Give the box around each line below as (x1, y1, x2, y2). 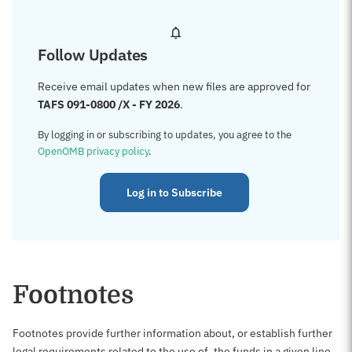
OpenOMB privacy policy (38, 145, 148, 158)
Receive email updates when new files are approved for (38, 79, 310, 93)
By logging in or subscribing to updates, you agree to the (38, 128, 291, 141)
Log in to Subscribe (126, 185, 222, 200)
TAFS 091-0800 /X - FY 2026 (38, 97, 180, 112)
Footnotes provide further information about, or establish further (13, 326, 332, 340)
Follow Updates (38, 44, 148, 65)
